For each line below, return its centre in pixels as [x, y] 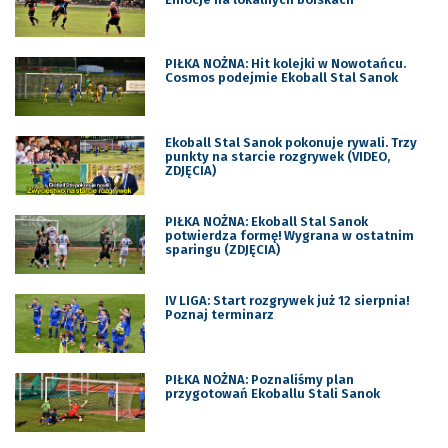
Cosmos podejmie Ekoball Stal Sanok [281, 78]
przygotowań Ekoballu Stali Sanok [272, 393]
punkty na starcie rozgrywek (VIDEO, [277, 157]
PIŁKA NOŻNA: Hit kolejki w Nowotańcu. [285, 64]
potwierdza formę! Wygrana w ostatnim [289, 236]
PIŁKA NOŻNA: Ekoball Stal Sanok [266, 222]
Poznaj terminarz [219, 315]
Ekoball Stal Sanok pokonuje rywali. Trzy [290, 143]
